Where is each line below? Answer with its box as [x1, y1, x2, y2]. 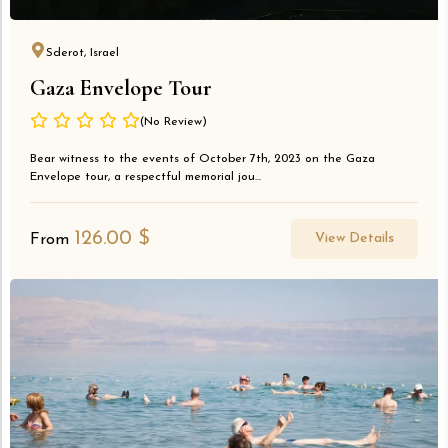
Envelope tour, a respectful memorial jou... [30, 171, 261, 184]
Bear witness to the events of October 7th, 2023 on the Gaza [30, 153, 375, 166]
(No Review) [140, 116, 207, 129]
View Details [315, 231, 394, 247]
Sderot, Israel [46, 47, 119, 60]
